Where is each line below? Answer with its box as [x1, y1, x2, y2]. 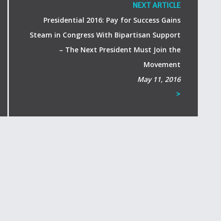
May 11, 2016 [137, 74, 181, 84]
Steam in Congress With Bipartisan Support [29, 30, 181, 39]
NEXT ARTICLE [132, 1, 181, 10]
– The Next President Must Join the [59, 45, 181, 54]
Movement [143, 60, 181, 69]
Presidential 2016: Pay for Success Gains [43, 15, 181, 25]
